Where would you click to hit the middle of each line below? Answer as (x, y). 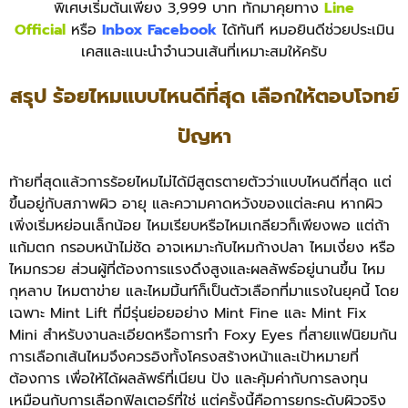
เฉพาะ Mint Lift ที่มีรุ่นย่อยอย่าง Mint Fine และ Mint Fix (188, 313)
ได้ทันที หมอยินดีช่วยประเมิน (305, 31)
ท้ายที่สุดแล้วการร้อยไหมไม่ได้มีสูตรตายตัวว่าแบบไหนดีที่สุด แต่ (200, 182)
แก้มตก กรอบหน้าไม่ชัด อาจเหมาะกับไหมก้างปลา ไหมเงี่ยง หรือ (202, 247)
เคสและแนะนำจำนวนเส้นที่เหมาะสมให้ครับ (204, 52)
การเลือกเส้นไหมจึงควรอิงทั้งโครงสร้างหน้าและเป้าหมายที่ (184, 357)
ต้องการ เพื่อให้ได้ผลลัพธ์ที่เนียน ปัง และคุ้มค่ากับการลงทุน (189, 378)
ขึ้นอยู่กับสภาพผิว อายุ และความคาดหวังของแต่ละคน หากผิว (196, 204)
